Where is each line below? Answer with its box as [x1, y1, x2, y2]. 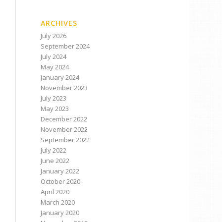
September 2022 [41, 135, 90, 144]
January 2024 [41, 73, 80, 82]
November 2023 [41, 83, 88, 92]
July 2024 [41, 52, 67, 61]
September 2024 [41, 42, 90, 51]
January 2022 [41, 166, 80, 175]
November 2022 [41, 125, 88, 134]
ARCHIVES [41, 18, 78, 28]
